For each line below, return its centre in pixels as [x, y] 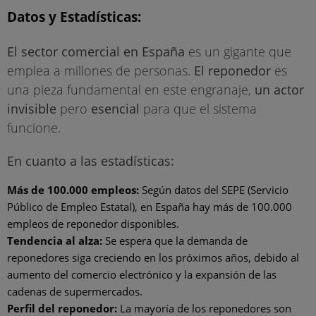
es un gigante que [238, 51]
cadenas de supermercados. [75, 291]
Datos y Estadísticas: [74, 16]
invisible [32, 108]
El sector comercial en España [96, 51]
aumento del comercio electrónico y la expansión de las [142, 274]
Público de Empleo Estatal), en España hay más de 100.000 [150, 206]
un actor [279, 89]
